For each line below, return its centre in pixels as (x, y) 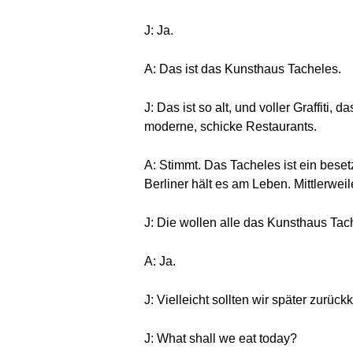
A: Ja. (160, 261)
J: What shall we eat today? (221, 338)
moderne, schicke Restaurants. (230, 126)
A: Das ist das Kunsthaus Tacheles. (243, 69)
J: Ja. (159, 30)
